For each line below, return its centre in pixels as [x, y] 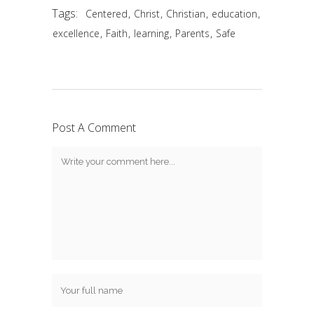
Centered [107, 14]
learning [151, 33]
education [234, 14]
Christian [186, 14]
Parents [192, 33]
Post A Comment [94, 128]
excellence [76, 33]
